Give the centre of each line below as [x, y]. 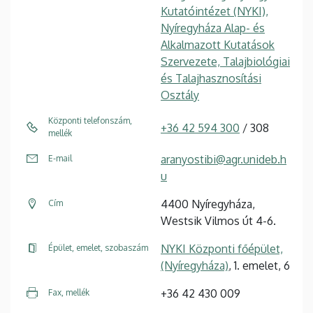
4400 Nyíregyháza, [208, 204]
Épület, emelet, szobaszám [98, 247]
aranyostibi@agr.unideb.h [224, 159]
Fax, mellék [69, 292]
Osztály [180, 95]
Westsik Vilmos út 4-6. [218, 220]
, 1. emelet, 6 [259, 265]
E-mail [60, 158]
